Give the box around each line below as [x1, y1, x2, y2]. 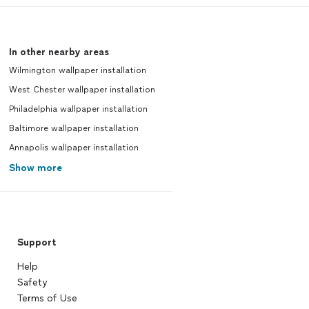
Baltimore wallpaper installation [8, 123, 139, 134]
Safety [17, 277, 47, 289]
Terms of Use [17, 292, 77, 305]
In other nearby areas [8, 46, 109, 59]
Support [17, 237, 56, 249]
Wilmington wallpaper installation [8, 66, 146, 76]
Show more [8, 162, 62, 175]
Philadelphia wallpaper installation [8, 104, 148, 114]
